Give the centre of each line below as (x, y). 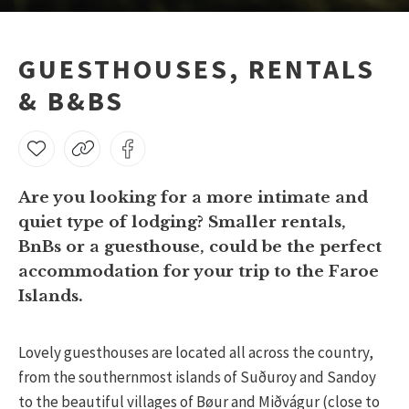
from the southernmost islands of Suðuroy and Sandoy (197, 377)
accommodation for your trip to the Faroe (199, 272)
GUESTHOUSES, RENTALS (197, 68)
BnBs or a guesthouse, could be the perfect (200, 247)
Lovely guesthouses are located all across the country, (196, 352)
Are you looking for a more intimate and (193, 198)
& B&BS (71, 100)
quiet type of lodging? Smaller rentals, (182, 222)
